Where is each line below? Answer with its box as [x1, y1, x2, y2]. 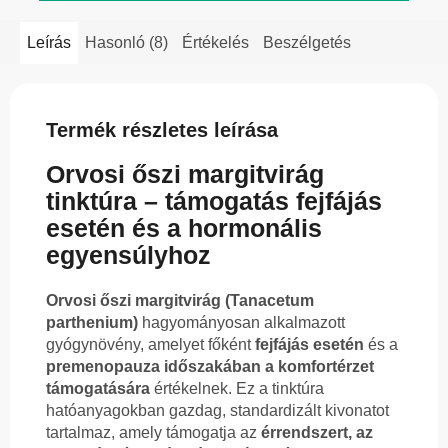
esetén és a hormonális [46, 214, 322, 243]
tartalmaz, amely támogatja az [46, 424, 261, 442]
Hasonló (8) [85, 33, 168, 51]
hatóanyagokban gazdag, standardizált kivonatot [46, 402, 389, 420]
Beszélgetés [263, 33, 351, 51]
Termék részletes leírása [46, 118, 278, 141]
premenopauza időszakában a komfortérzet [46, 358, 374, 376]
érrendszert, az [261, 424, 373, 442]
